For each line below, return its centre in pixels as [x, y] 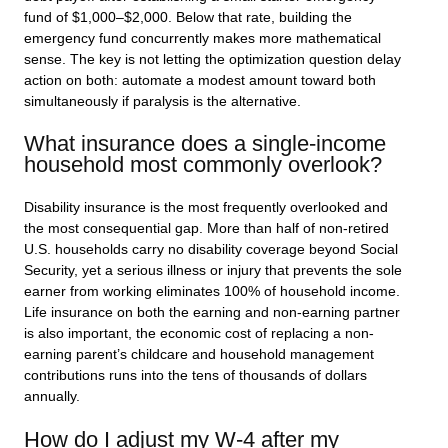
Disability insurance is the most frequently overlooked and [206, 208]
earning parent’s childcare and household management [199, 355]
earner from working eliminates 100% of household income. [212, 292]
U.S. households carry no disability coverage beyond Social [211, 250]
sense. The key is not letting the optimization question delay [212, 59]
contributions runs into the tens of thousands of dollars [195, 376]
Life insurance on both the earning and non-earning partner [212, 313]
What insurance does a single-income [205, 144]
